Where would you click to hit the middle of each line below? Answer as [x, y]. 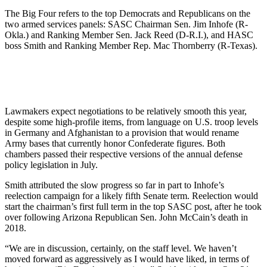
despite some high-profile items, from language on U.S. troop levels [131, 122]
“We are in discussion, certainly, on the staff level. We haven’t [121, 248]
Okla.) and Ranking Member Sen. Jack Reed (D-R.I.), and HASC [129, 35]
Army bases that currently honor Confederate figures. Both [115, 143]
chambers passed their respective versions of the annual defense [124, 154]
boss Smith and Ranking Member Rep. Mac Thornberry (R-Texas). [132, 45]
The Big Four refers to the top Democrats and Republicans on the [128, 13]
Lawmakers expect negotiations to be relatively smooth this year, [126, 111]
